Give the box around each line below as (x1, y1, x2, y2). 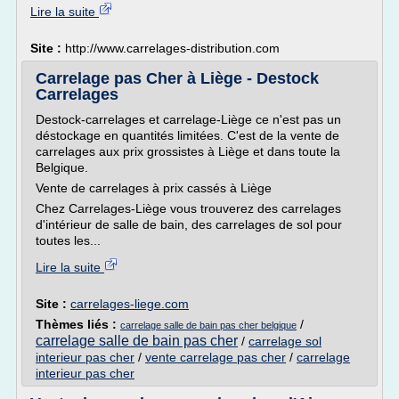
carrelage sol (248, 334, 322, 348)
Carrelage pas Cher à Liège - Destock (36, 69, 319, 87)
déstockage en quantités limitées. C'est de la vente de (36, 128, 339, 142)
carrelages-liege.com (70, 297, 189, 311)
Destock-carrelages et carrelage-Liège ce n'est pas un (36, 112, 341, 126)
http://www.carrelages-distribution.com (65, 41, 280, 55)
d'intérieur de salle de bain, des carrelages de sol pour (36, 217, 342, 232)
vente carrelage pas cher (145, 350, 286, 364)
